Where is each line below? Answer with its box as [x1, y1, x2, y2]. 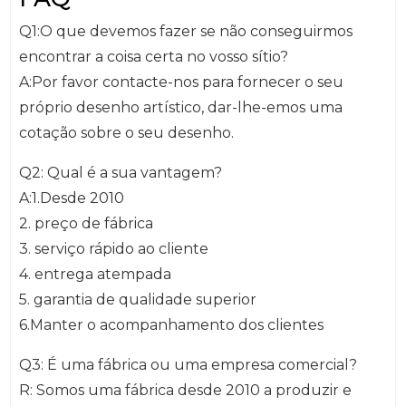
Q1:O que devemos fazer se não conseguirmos [18, 23, 353, 41]
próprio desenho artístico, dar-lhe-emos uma [18, 99, 343, 117]
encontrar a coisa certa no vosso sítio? [18, 48, 288, 66]
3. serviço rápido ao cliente [18, 240, 208, 258]
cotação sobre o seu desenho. [18, 124, 234, 142]
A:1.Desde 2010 [18, 189, 124, 208]
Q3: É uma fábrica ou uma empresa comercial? [18, 356, 357, 374]
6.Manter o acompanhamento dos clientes [18, 316, 324, 334]
